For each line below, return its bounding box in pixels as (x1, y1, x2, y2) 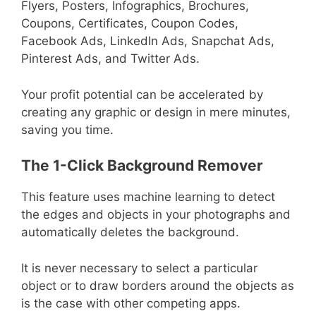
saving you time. (21, 122, 114, 137)
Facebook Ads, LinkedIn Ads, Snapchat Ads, (21, 34, 274, 49)
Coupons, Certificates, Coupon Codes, (21, 16, 238, 31)
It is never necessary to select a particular (21, 260, 257, 275)
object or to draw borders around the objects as (21, 278, 294, 293)
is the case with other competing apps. (21, 296, 241, 310)
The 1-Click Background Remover (21, 157, 267, 175)
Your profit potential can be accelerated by (21, 87, 263, 102)
